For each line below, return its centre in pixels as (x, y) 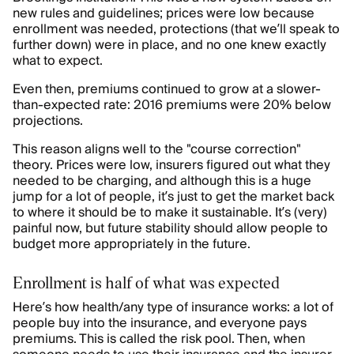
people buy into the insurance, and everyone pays (160, 323)
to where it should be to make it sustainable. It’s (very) (170, 213)
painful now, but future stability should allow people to (170, 228)
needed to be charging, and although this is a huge (162, 181)
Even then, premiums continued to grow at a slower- (167, 89)
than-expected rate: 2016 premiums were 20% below (172, 105)
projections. (48, 121)
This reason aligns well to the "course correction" (157, 149)
